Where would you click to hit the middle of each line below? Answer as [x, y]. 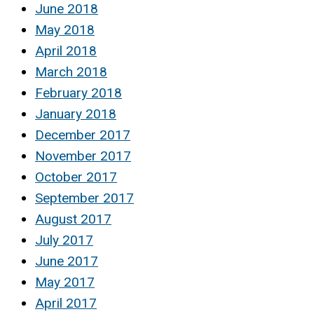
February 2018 [78, 93]
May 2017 [65, 282]
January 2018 [76, 114]
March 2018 [71, 71]
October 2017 [76, 177]
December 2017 [83, 135]
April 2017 [66, 303]
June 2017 [67, 261]
